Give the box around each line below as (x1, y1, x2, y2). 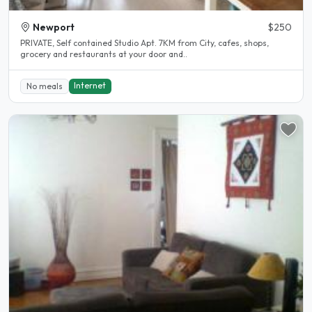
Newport (33, 21, 75, 34)
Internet (74, 80, 107, 91)
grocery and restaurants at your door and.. (20, 49, 187, 60)
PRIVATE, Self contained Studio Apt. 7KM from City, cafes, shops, (20, 38, 218, 49)
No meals (26, 81, 63, 92)
